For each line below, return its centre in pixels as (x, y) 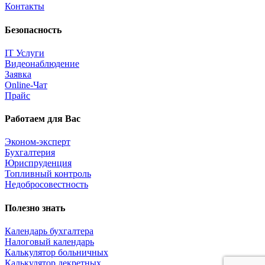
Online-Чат (26, 85)
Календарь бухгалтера (49, 231)
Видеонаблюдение (42, 63)
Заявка (18, 74)
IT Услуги (25, 53)
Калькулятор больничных (56, 252)
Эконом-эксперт (38, 142)
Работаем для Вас (43, 119)
